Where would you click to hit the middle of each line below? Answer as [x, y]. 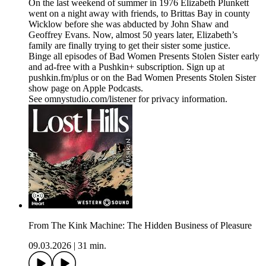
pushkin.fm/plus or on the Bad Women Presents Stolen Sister [142, 78]
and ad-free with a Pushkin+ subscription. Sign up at [126, 67]
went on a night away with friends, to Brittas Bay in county [139, 14]
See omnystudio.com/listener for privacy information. [128, 99]
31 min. [92, 246]
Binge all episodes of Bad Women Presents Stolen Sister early [144, 56]
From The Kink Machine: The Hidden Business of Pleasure [140, 226]
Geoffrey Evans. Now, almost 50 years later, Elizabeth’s [133, 35]
